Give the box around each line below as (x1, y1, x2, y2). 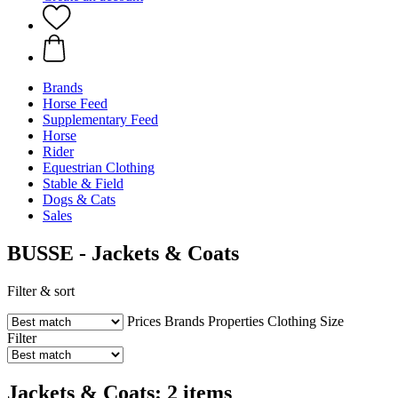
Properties (208, 313, 264, 329)
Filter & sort (7, 283, 75, 298)
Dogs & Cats (43, 192, 115, 207)
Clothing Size (267, 313, 344, 329)
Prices (127, 313, 161, 329)
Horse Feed (43, 96, 107, 111)
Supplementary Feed (43, 112, 158, 127)
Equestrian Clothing (43, 160, 155, 175)
